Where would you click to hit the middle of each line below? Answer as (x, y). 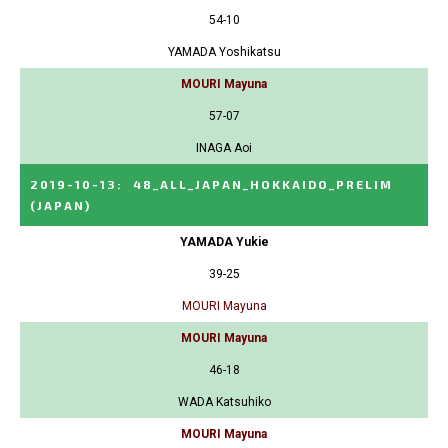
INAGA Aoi (224, 147)
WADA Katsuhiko (224, 401)
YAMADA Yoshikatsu (224, 51)
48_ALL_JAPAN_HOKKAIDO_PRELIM (263, 183)
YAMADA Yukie (224, 241)
